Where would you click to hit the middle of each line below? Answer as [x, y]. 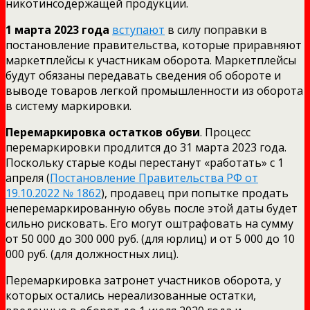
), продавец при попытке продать [195, 193]
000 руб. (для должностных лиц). [92, 254]
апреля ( [28, 177]
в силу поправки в [216, 29]
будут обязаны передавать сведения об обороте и [143, 75]
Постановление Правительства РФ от [154, 177]
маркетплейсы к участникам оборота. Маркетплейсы [151, 60]
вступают [138, 29]
